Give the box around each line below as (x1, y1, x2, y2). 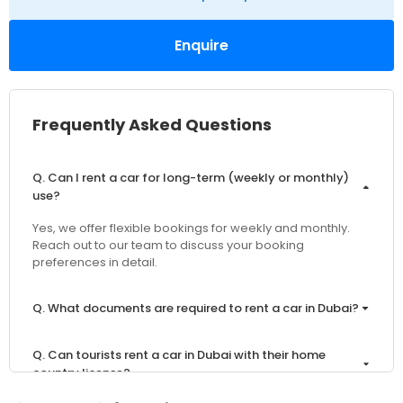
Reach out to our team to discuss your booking (32, 237, 304, 255)
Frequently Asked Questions (32, 113, 272, 137)
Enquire (175, 35, 228, 57)
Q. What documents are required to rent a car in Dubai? (32, 300, 359, 318)
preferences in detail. (32, 254, 157, 272)
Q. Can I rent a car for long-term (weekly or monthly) (32, 169, 349, 187)
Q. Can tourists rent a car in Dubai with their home (32, 346, 326, 364)
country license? (32, 364, 130, 382)
